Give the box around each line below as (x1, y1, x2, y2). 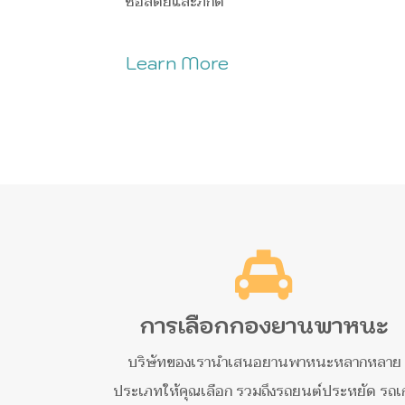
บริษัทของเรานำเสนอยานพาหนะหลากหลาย (127, 350, 401, 376)
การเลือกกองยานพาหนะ (139, 311, 389, 341)
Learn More (126, 51, 229, 75)
